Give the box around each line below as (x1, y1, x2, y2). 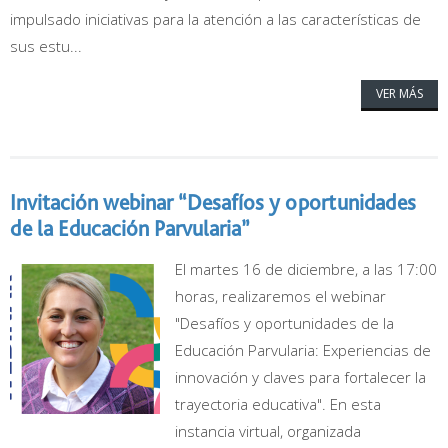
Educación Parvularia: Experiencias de (175, 340, 431, 360)
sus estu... (10, 36, 82, 56)
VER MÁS (376, 85, 423, 102)
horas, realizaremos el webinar (175, 286, 386, 306)
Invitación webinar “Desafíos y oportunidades (10, 189, 416, 215)
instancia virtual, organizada (175, 421, 361, 441)
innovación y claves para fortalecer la (175, 367, 426, 387)
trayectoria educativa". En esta (175, 394, 381, 414)
